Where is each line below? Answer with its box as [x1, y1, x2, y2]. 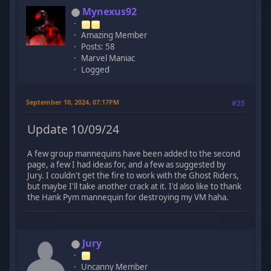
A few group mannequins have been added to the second [27, 148, 241, 159]
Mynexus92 [82, 5, 137, 19]
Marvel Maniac [81, 53, 135, 64]
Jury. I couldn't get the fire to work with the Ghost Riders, [27, 169, 240, 181]
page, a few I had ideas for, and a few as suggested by [27, 158, 226, 170]
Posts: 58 [81, 41, 116, 53]
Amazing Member [81, 30, 148, 41]
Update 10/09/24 [27, 120, 120, 137]
